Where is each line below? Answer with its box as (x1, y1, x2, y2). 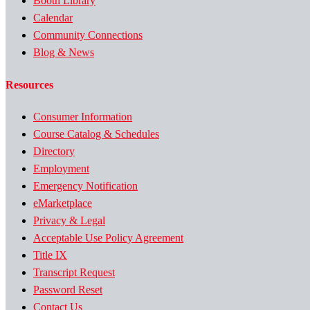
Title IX (33, 248, 67, 261)
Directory (33, 145, 75, 157)
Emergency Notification (33, 179, 138, 192)
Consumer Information (33, 110, 132, 122)
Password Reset (33, 283, 102, 295)
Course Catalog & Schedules (33, 127, 159, 140)
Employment (33, 162, 89, 174)
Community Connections (33, 29, 143, 42)
